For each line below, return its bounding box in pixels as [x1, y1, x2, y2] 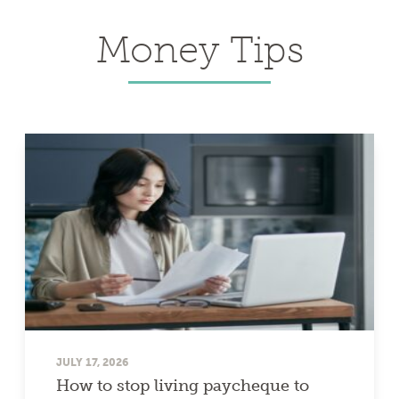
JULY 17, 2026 [56, 354, 128, 369]
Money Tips [95, 28, 304, 73]
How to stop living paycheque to [56, 375, 309, 395]
